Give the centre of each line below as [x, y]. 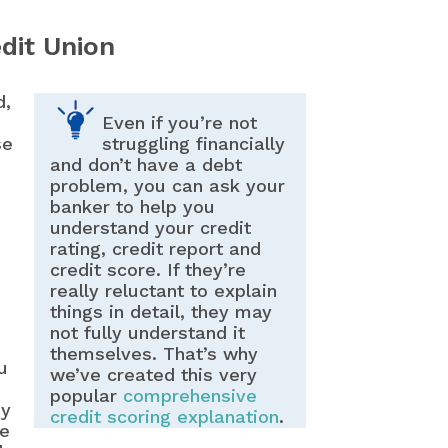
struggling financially [193, 144]
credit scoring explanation [164, 417]
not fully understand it [147, 333]
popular [86, 396]
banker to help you [132, 207]
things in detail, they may [160, 312]
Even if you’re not [179, 123]
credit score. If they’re [147, 270]
